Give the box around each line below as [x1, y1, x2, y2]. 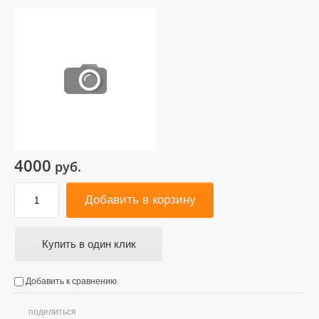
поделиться [28, 307, 76, 317]
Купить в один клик [41, 238, 136, 250]
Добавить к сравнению [23, 276, 117, 286]
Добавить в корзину [84, 193, 196, 206]
